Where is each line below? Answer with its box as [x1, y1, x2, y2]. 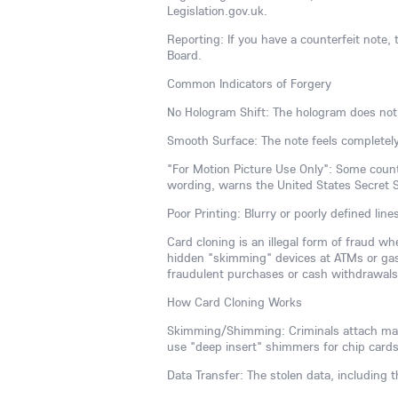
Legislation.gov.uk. [167, 3, 267, 19]
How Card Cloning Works [167, 294, 302, 310]
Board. [167, 47, 202, 63]
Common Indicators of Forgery [167, 76, 331, 92]
